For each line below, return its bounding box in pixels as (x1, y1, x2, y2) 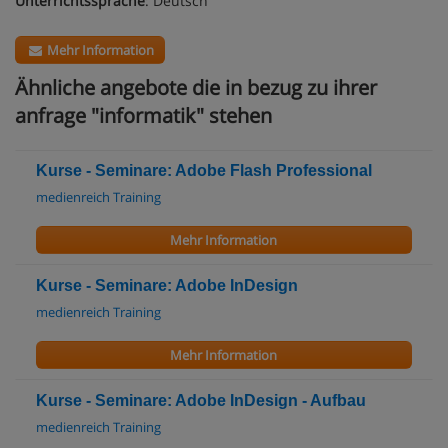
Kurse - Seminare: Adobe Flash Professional (36, 161, 372, 179)
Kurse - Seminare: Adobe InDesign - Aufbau (36, 391, 366, 409)
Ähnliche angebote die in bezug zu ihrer (15, 73, 377, 101)
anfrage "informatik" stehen (15, 101, 272, 129)
